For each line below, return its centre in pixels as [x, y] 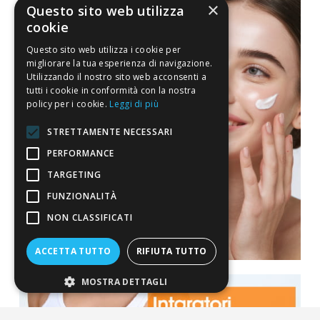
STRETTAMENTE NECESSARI [110, 132]
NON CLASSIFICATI [90, 217]
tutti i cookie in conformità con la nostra [111, 90]
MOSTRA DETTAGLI [124, 282]
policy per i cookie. [68, 104]
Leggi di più [134, 104]
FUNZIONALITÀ [82, 196]
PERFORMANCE [81, 153]
